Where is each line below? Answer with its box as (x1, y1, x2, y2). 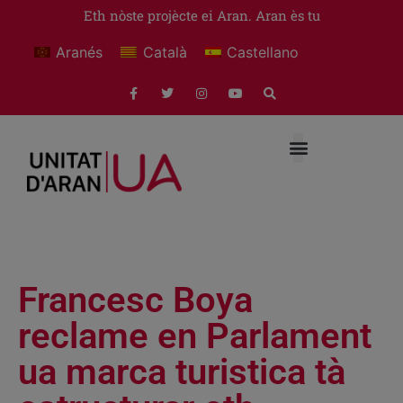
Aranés (56, 42, 103, 61)
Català (142, 42, 187, 61)
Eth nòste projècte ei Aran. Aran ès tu (83, 6, 320, 24)
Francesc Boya (18, 278, 253, 321)
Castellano (227, 42, 300, 61)
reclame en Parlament (18, 314, 372, 357)
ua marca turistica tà (18, 350, 345, 393)
